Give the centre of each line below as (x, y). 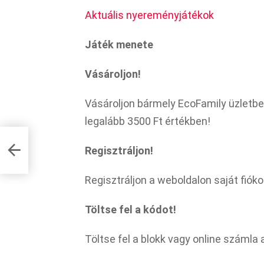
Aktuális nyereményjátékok (149, 15)
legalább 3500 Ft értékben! (148, 121)
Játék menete (119, 44)
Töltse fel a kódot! (131, 209)
